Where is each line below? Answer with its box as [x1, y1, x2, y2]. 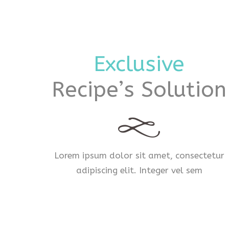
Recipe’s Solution [52, 76, 226, 102]
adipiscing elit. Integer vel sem [76, 165, 202, 175]
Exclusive [94, 51, 185, 77]
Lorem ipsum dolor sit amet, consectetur [54, 150, 224, 161]
